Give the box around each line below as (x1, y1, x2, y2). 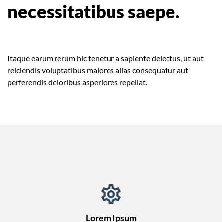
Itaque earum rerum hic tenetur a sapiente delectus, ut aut (7, 53, 204, 63)
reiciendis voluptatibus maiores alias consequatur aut (7, 65, 188, 75)
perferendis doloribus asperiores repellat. (7, 77, 147, 87)
